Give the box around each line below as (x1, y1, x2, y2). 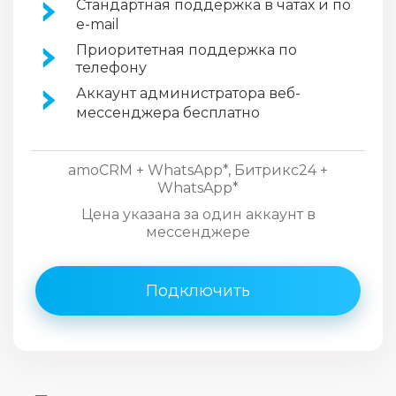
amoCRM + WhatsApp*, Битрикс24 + (68, 162, 328, 179)
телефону (76, 59, 147, 77)
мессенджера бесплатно (76, 104, 260, 122)
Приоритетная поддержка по (76, 42, 297, 59)
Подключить (146, 281, 250, 301)
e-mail (76, 16, 119, 34)
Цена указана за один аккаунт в (80, 206, 316, 224)
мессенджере (146, 224, 250, 241)
